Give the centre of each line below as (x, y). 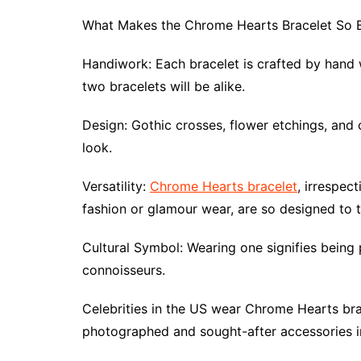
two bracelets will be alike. (164, 87)
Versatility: (116, 187)
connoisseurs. (126, 270)
